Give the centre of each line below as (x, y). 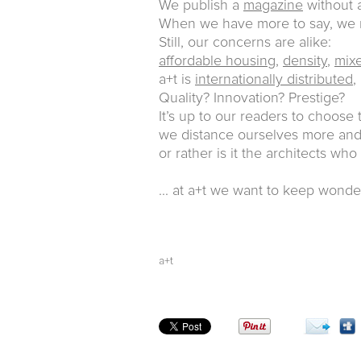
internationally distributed (274, 79)
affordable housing (217, 61)
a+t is (177, 79)
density (305, 61)
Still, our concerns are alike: (245, 42)
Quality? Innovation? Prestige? (252, 98)
